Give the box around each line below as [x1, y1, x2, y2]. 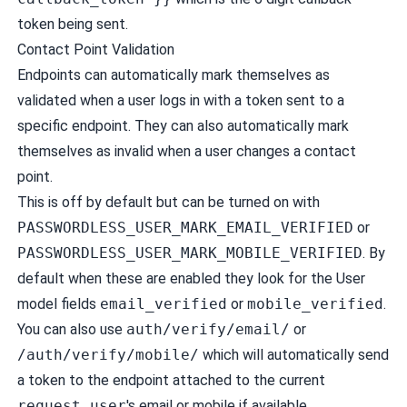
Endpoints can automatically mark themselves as [16, 65, 330, 84]
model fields [16, 294, 100, 313]
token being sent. [16, 15, 128, 33]
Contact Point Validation [16, 40, 174, 58]
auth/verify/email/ [125, 320, 290, 338]
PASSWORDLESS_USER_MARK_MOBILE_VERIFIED [16, 243, 362, 262]
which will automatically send [198, 345, 389, 363]
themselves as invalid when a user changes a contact [16, 142, 356, 160]
